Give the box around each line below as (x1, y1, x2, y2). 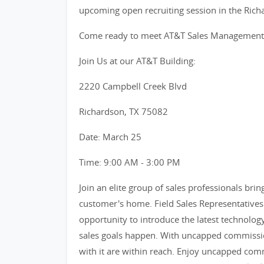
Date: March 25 (79, 131, 141, 143)
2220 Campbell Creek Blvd (79, 80, 187, 92)
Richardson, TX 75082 (79, 105, 168, 117)
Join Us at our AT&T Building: (79, 55, 196, 67)
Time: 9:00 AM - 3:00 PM (79, 156, 180, 168)
